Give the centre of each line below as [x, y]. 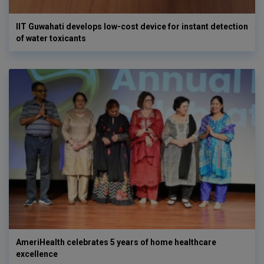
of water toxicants [51, 38]
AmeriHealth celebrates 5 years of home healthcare [116, 242]
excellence [37, 254]
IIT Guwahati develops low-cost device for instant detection [132, 26]
